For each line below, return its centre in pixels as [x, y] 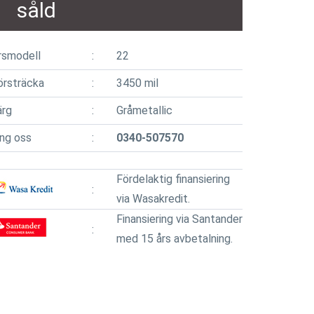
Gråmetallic [144, 110]
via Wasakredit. [153, 199]
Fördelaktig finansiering [173, 179]
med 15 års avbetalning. [175, 239]
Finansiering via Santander [179, 219]
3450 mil [137, 83]
